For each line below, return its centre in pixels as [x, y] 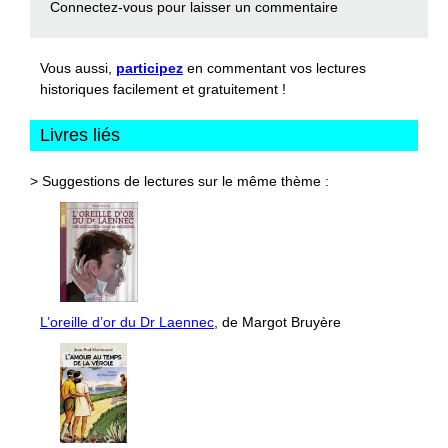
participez [149, 68]
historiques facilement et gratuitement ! [163, 89]
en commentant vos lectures [274, 68]
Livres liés [80, 135]
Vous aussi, [78, 68]
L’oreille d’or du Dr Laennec [127, 322]
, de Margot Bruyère [277, 322]
